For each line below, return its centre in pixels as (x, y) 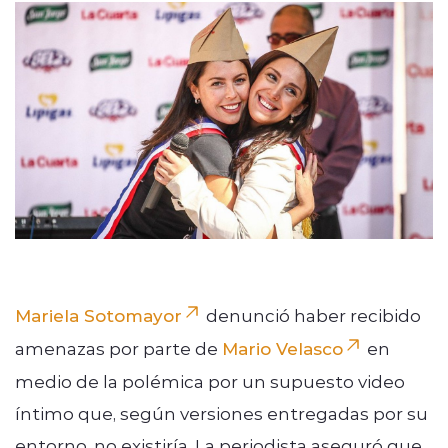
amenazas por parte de (118, 347)
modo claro (167, 142)
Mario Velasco (282, 347)
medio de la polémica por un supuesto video (210, 380)
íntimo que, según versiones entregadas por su (221, 412)
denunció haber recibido (311, 314)
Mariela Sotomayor (98, 314)
